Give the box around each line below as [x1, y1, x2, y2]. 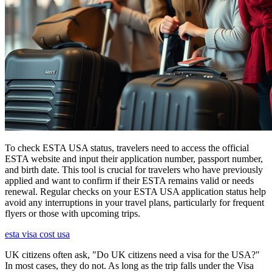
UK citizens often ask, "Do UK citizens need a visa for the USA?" [5, 249, 260, 260]
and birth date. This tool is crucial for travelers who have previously [5, 164, 263, 175]
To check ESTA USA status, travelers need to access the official [5, 142, 249, 153]
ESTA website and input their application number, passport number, [5, 153, 263, 164]
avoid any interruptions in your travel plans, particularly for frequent [5, 197, 264, 208]
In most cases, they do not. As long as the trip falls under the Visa [5, 260, 254, 271]
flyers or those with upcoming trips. [5, 208, 140, 219]
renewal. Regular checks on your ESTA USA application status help [5, 186, 266, 197]
